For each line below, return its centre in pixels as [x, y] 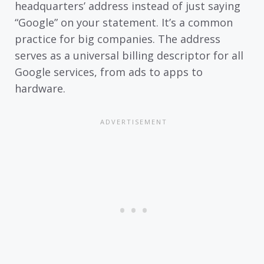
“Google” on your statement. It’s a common [124, 22]
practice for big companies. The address [118, 39]
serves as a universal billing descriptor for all [129, 55]
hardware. [40, 88]
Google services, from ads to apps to [109, 72]
